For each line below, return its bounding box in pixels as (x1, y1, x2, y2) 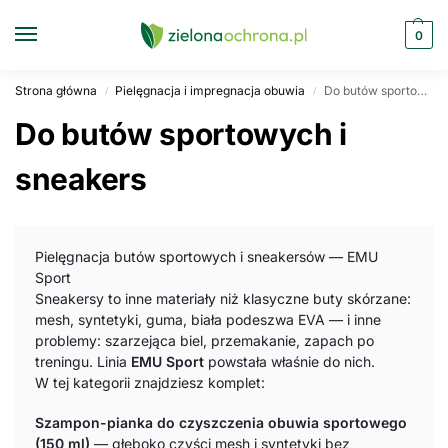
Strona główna (15, 83, 97, 98)
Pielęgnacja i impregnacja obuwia (115, 83, 306, 98)
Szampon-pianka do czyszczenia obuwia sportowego (35, 414, 407, 432)
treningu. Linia (35, 353, 131, 370)
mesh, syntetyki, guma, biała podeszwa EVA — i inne (35, 311, 381, 328)
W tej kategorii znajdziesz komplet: (35, 374, 265, 391)
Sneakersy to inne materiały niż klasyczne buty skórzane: (35, 290, 411, 307)
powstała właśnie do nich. (204, 353, 375, 370)
